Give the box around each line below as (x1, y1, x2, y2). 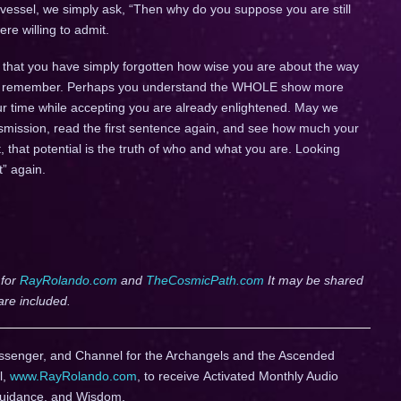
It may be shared (263, 273, 363, 288)
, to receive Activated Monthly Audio (136, 368, 338, 383)
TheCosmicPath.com (145, 273, 264, 288)
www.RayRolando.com (9, 368, 137, 383)
